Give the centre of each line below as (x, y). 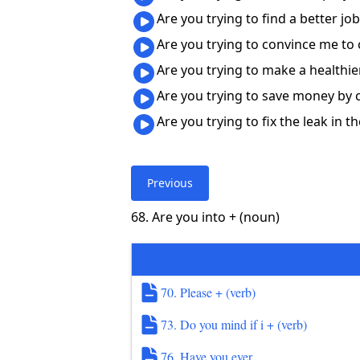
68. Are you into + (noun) (206, 217)
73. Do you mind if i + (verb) (234, 324)
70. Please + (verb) (209, 292)
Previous (170, 183)
